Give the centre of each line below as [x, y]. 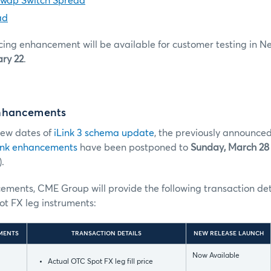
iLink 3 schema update [104, 133]
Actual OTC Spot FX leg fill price [100, 262]
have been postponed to [134, 148]
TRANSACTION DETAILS [106, 234]
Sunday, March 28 [230, 148]
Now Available [216, 256]
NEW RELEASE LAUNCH [228, 234]
